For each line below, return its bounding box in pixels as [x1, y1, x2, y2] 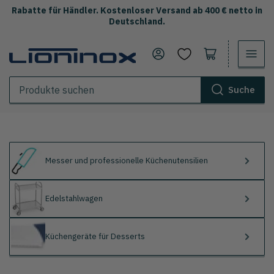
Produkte [9, 103, 48, 114]
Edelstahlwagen [45, 193, 103, 204]
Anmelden [157, 46, 202, 59]
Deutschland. [109, 15, 165, 27]
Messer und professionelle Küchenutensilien [45, 155, 208, 166]
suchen [9, 114, 39, 126]
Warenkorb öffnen [209, 46, 239, 59]
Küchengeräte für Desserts [45, 231, 145, 242]
